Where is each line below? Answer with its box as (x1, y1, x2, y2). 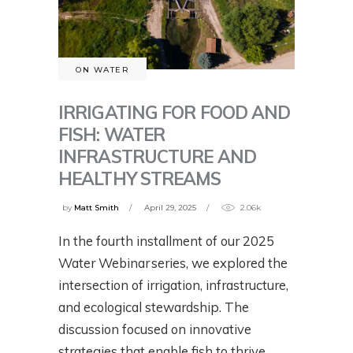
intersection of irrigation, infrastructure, (58, 277, 288, 294)
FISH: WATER (58, 122, 165, 146)
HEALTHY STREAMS (58, 166, 221, 190)
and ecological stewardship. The (58, 299, 249, 316)
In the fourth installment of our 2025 (58, 232, 274, 250)
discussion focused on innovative (58, 321, 251, 338)
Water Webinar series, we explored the (58, 255, 288, 272)
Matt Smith (74, 203, 119, 214)
